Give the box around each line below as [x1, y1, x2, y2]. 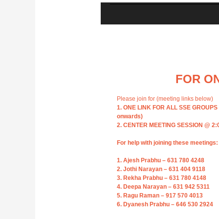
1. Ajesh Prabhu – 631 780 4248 [117, 157, 204, 164]
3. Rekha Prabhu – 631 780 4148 [117, 175, 206, 182]
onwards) [117, 113, 143, 120]
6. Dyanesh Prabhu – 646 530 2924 [117, 201, 213, 208]
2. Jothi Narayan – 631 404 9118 [117, 166, 205, 173]
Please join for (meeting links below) [117, 95, 213, 103]
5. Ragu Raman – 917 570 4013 [117, 192, 203, 199]
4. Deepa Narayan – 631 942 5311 [117, 183, 210, 191]
